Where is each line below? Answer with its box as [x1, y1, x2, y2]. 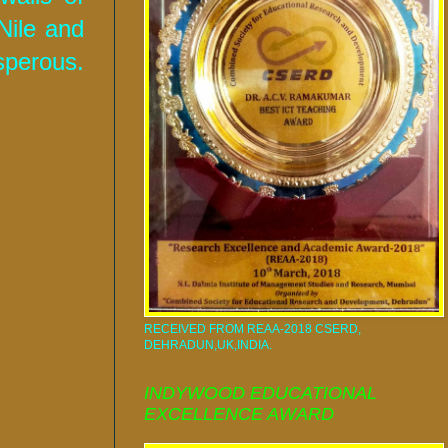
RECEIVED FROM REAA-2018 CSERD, [144, 321, 361, 336]
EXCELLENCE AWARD [144, 403, 334, 424]
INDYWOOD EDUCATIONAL [144, 382, 377, 403]
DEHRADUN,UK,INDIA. [144, 337, 272, 352]
